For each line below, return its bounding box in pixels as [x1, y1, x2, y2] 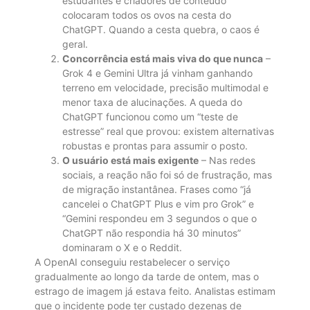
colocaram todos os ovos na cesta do [62, 8, 231, 21]
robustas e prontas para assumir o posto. [62, 139, 248, 152]
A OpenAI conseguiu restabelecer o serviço [35, 255, 230, 268]
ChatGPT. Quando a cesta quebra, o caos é [62, 23, 259, 35]
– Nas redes [199, 154, 255, 166]
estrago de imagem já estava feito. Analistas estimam [35, 284, 275, 297]
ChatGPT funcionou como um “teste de [62, 110, 238, 122]
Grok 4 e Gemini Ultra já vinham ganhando [62, 66, 253, 79]
